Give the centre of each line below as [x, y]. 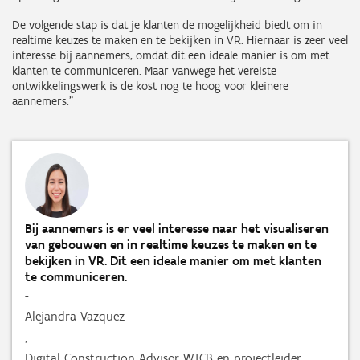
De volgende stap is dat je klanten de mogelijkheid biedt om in [167, 25]
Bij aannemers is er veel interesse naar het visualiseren [177, 229]
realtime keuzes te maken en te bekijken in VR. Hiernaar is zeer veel [180, 41]
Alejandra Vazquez [75, 317]
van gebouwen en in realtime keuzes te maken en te [171, 245]
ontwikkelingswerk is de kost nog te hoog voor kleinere [150, 86]
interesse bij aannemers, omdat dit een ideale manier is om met [171, 56]
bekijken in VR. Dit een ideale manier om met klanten [173, 261]
